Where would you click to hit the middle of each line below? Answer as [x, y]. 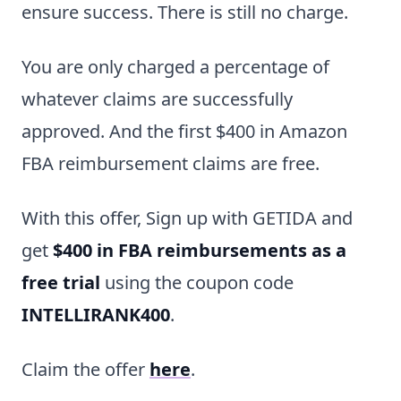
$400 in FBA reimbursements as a [200, 251]
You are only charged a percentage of [175, 67]
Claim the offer [85, 370]
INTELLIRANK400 [96, 315]
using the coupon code [197, 283]
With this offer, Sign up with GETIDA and [187, 218]
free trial [61, 283]
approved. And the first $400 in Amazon [184, 132]
